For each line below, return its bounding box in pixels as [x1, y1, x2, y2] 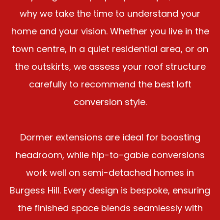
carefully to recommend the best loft [28, 78, 192, 90]
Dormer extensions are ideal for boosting [20, 131, 200, 143]
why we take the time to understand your [20, 7, 200, 20]
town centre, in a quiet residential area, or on [12, 42, 208, 55]
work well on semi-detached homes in [26, 166, 194, 179]
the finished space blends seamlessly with [17, 201, 203, 214]
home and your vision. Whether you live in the [11, 25, 209, 37]
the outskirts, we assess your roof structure [14, 60, 206, 73]
